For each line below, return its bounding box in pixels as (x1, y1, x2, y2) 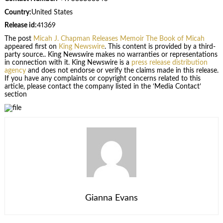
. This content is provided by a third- (104, 43, 216, 50)
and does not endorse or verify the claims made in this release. (25, 67, 219, 74)
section (4, 91, 27, 98)
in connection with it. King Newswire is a (4, 59, 131, 66)
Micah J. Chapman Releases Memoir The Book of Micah (33, 35, 205, 42)
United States (31, 8, 73, 16)
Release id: (4, 22, 37, 29)
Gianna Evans (85, 194, 138, 203)
